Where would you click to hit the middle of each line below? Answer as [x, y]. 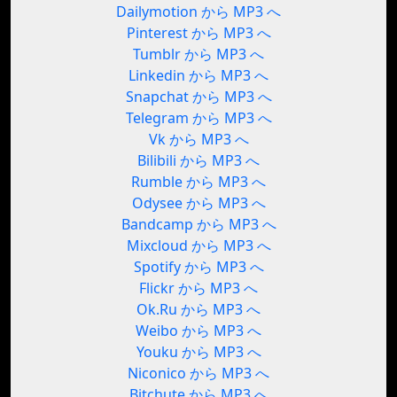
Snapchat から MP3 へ [198, 97]
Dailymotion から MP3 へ [198, 12]
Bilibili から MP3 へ [198, 161]
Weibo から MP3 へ [198, 331]
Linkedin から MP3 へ [198, 76]
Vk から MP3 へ [198, 140]
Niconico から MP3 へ [198, 374]
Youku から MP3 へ [198, 352]
